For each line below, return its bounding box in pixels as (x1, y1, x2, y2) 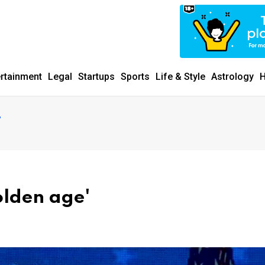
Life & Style (156, 71, 205, 82)
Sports (121, 71, 150, 82)
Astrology (211, 71, 254, 82)
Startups (78, 71, 115, 82)
